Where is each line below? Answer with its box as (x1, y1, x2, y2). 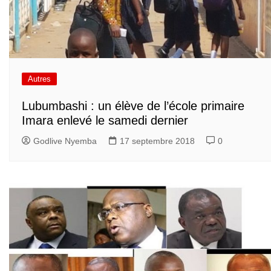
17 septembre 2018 (120, 136, 195, 146)
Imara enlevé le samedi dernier (22, 114, 188, 128)
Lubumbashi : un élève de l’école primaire (22, 99, 244, 113)
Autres (28, 74, 51, 83)
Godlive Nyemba (33, 136, 97, 146)
